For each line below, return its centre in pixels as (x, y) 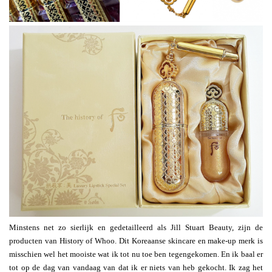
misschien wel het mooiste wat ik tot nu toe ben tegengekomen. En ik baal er (136, 254)
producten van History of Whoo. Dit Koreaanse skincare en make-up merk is (136, 240)
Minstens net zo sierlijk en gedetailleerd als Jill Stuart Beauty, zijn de (136, 227)
